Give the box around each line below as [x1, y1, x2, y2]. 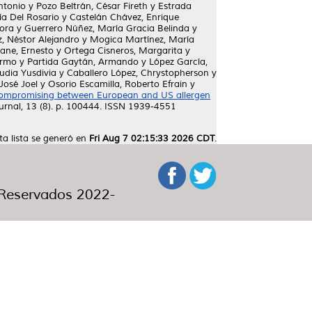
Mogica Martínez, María [90, 34, 194, 45]
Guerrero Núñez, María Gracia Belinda [24, 23, 189, 34]
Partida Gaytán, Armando [27, 56, 139, 68]
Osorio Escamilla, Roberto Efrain [48, 79, 187, 90]
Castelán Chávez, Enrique [70, 12, 179, 23]
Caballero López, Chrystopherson [67, 68, 209, 79]
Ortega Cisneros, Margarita [64, 45, 182, 56]
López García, [149, 56, 208, 68]
